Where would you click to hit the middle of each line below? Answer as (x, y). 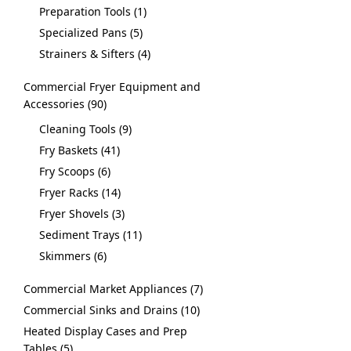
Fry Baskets (69, 150)
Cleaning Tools (78, 129)
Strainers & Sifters (87, 54)
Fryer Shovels (74, 213)
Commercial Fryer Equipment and (112, 87)
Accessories (54, 104)
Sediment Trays (80, 235)
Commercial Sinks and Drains (101, 310)
